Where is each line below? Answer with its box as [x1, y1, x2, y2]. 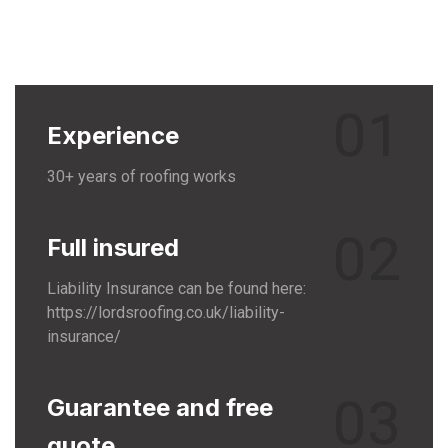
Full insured [47, 233, 179, 262]
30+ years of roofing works [47, 167, 236, 186]
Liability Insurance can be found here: [47, 279, 306, 298]
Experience [47, 121, 179, 150]
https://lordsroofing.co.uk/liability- [47, 303, 285, 322]
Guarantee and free [47, 393, 273, 422]
